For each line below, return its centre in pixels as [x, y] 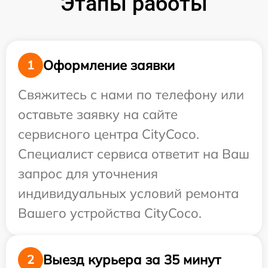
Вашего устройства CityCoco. [110, 213]
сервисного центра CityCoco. [109, 134]
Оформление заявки [109, 65]
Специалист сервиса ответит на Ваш [134, 154]
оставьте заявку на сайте [98, 114]
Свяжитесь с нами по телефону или [131, 95]
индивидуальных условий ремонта [128, 193]
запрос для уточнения [88, 173]
